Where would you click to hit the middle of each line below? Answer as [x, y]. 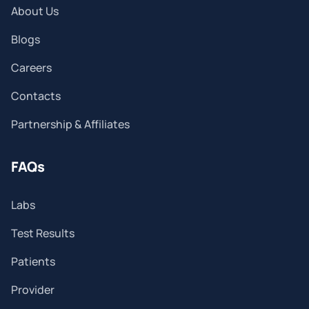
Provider [33, 290]
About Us [35, 11]
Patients [33, 262]
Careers [31, 68]
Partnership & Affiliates [70, 124]
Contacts [36, 96]
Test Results [43, 233]
